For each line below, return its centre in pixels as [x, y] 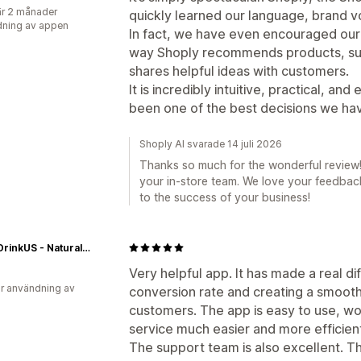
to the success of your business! [225, 197]
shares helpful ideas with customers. [239, 71]
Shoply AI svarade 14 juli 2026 [211, 143]
